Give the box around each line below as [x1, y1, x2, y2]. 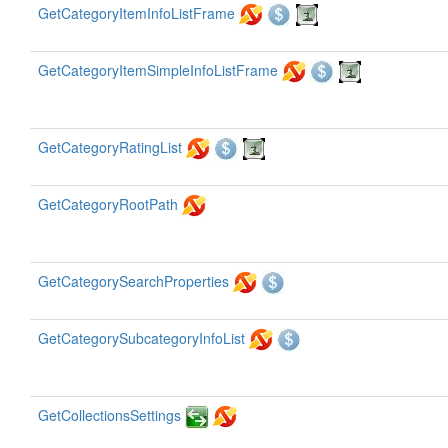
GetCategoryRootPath [38, 194, 178, 214]
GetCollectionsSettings [38, 405, 181, 425]
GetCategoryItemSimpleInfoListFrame [38, 60, 278, 80]
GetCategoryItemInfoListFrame [38, 3, 235, 23]
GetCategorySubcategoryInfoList [38, 328, 245, 348]
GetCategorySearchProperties [38, 271, 229, 291]
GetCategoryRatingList [38, 137, 182, 157]
